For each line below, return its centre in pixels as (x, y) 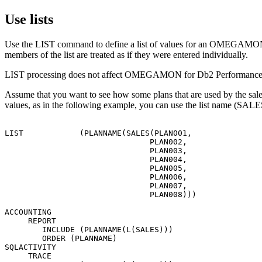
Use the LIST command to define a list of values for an (107, 44)
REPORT (30, 220)
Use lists (29, 19)
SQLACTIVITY (30, 247)
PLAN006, (96, 177)
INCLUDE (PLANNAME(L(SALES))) (89, 229)
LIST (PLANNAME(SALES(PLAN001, (98, 133)
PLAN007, (96, 185)
